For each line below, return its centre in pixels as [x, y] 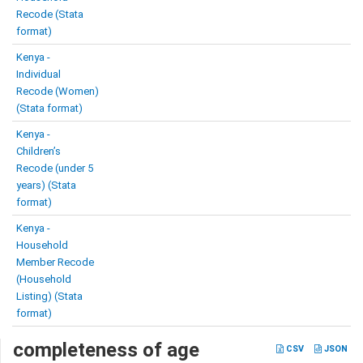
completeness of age [106, 350]
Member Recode [55, 262]
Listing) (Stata [49, 296]
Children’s [38, 151]
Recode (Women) [58, 91]
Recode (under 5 [55, 168]
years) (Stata [46, 185]
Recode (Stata [50, 14]
